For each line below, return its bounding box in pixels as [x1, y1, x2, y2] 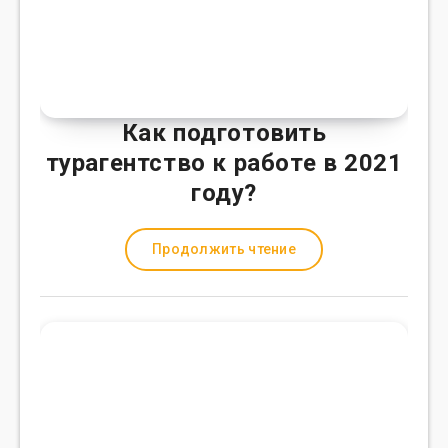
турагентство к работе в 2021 [45, 149, 403, 177]
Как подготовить [121, 119, 327, 147]
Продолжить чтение [151, 241, 297, 257]
